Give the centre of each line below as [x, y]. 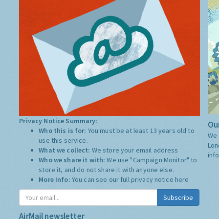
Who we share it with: [73, 160]
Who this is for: [63, 131]
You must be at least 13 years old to [141, 131]
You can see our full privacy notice [123, 180]
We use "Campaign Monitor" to [152, 160]
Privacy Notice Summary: [58, 121]
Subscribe [178, 198]
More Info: [55, 180]
